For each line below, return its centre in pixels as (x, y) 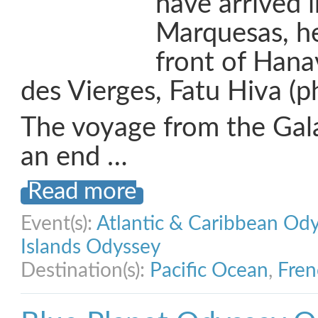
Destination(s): (85, 270)
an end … (74, 157)
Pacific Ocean (209, 270)
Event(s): (59, 224)
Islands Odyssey (91, 247)
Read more (82, 192)
